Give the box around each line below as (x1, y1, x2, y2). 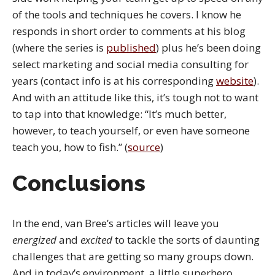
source (128, 140, 160, 155)
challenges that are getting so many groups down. (12, 249, 254, 263)
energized (12, 232, 56, 247)
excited (80, 232, 112, 247)
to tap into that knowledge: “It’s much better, (12, 107, 227, 122)
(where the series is (12, 41, 106, 55)
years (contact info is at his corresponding (12, 74, 216, 88)
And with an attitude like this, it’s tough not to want (12, 90, 258, 105)
